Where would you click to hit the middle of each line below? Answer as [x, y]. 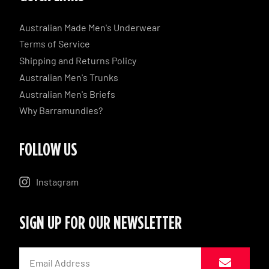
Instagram [57, 182]
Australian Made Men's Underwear [90, 27]
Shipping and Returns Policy [78, 61]
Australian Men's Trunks [69, 77]
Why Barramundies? [61, 110]
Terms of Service [55, 44]
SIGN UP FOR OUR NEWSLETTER [101, 223]
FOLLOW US [49, 150]
